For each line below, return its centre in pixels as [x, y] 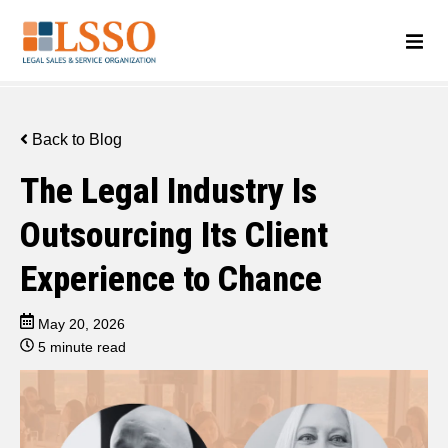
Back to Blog [75, 139]
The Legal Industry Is [168, 190]
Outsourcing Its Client [174, 234]
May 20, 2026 [81, 324]
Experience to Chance [171, 278]
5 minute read [82, 347]
